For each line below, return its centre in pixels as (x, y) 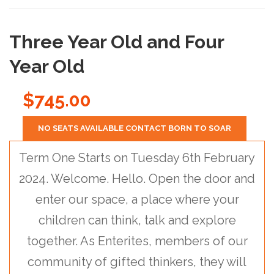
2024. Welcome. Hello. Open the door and (137, 179)
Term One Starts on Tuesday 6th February (137, 158)
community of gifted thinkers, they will (137, 262)
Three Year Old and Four (117, 42)
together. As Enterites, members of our (137, 241)
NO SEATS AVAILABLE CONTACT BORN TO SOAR (135, 128)
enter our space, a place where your (137, 199)
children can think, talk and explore (137, 220)
